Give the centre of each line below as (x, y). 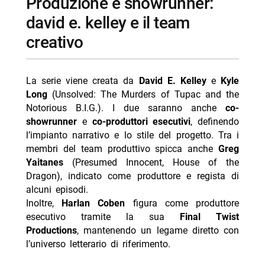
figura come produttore (182, 203)
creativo (54, 43)
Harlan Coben (93, 203)
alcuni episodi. (57, 189)
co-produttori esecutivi (141, 121)
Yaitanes (44, 162)
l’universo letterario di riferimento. (98, 244)
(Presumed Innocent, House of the (151, 162)
